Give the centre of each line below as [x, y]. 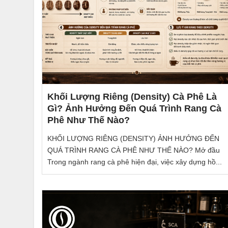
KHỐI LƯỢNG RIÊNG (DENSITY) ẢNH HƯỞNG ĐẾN [133, 139]
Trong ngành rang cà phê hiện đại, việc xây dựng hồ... [135, 162]
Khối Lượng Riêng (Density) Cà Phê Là [132, 96]
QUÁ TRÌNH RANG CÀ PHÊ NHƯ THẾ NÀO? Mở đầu [134, 150]
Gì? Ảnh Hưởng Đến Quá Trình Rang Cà [134, 108]
